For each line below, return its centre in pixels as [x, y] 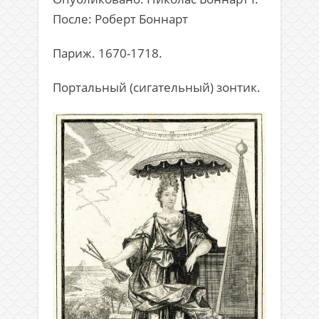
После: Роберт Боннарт [120, 19]
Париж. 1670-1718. [108, 53]
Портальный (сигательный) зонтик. [157, 88]
